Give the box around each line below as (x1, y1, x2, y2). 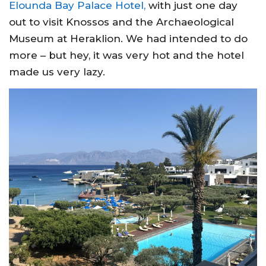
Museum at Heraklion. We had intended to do (9, 33, 248, 45)
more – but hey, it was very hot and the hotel (9, 49, 244, 62)
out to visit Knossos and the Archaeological (9, 16, 234, 28)
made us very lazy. (9, 66, 105, 78)
